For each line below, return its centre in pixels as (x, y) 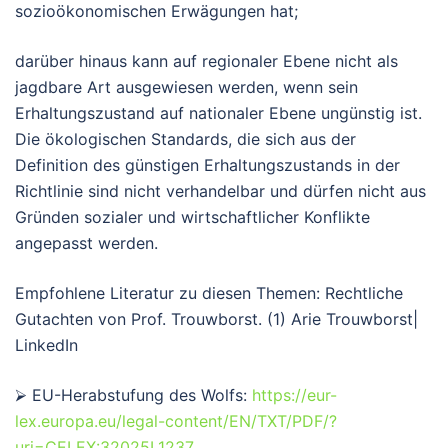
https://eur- (294, 394)
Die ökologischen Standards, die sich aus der (185, 138)
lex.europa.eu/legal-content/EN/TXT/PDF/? (176, 420)
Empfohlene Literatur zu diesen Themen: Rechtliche (209, 292)
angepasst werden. (86, 242)
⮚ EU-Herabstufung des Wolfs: (133, 394)
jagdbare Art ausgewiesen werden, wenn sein (186, 86)
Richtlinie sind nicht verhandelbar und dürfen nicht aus (220, 190)
